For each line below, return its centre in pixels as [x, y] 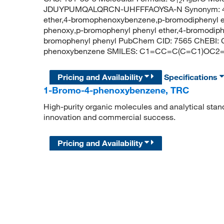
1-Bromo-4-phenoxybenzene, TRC [116, 90]
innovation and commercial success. [109, 117]
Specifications [192, 77]
